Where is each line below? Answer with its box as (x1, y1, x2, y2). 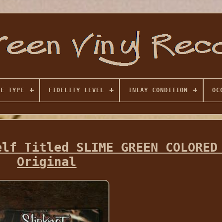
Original (17, 154, 77, 169)
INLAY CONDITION (128, 87, 188, 94)
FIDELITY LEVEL (48, 87, 104, 94)
